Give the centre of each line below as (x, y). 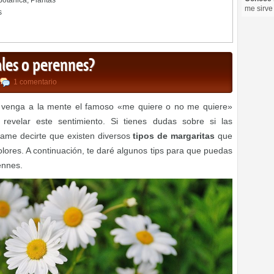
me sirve (259, 9)
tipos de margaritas (174, 136)
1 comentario (35, 82)
